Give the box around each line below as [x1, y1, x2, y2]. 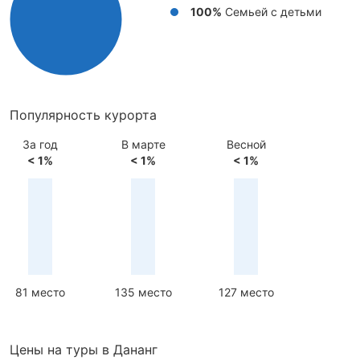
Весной [226, 137, 266, 151]
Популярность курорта [10, 107, 157, 123]
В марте [121, 137, 166, 151]
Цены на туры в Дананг [10, 342, 157, 358]
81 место [15, 285, 65, 299]
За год [22, 137, 58, 151]
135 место [114, 285, 172, 299]
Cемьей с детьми [222, 5, 321, 18]
